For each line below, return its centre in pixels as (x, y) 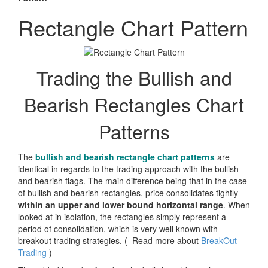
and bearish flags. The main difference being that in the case (133, 181)
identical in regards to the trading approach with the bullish (128, 169)
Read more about (165, 241)
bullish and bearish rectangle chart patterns (125, 157)
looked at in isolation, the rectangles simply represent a (122, 217)
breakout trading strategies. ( (74, 241)
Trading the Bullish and (134, 77)
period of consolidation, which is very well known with (118, 229)
